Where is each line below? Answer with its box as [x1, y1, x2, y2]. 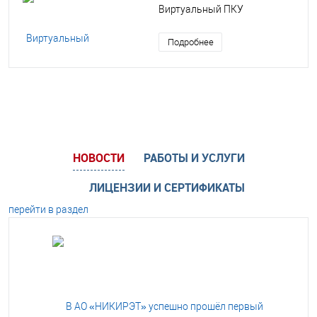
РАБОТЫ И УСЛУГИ [143, 149, 245, 166]
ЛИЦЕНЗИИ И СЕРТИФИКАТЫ [89, 179, 245, 195]
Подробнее [167, 37, 214, 47]
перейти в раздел [8, 203, 88, 215]
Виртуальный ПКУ [158, 3, 243, 15]
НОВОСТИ [72, 149, 125, 166]
